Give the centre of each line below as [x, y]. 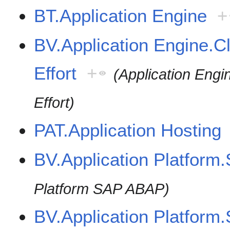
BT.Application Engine [121, 16]
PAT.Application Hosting [128, 130]
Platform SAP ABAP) [102, 189]
